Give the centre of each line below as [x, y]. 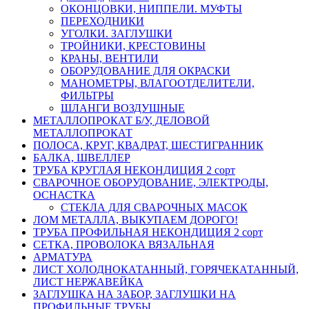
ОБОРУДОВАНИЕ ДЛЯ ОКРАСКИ [146, 70]
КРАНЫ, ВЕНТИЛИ [110, 58]
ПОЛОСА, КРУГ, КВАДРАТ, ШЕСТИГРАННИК [148, 145]
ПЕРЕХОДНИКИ [102, 21]
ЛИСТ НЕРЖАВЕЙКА [88, 281]
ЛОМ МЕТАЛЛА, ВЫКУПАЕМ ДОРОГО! [136, 219]
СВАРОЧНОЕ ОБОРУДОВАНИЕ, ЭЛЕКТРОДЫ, [151, 182]
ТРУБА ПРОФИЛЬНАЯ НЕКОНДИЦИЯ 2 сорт [148, 232]
